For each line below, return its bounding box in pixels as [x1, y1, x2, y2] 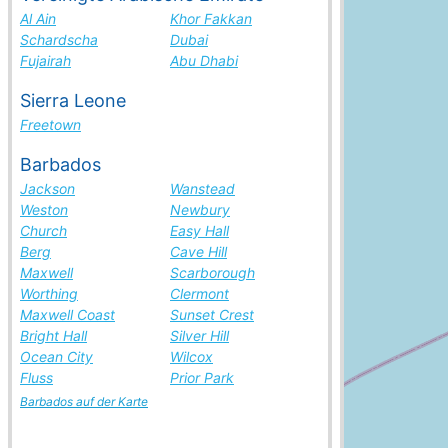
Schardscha [20, 31, 98, 48]
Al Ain [20, 10, 56, 27]
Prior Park [170, 369, 234, 386]
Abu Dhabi [170, 52, 238, 69]
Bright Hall [20, 327, 87, 344]
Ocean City [20, 348, 93, 365]
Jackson [20, 180, 75, 197]
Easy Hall [170, 222, 229, 239]
